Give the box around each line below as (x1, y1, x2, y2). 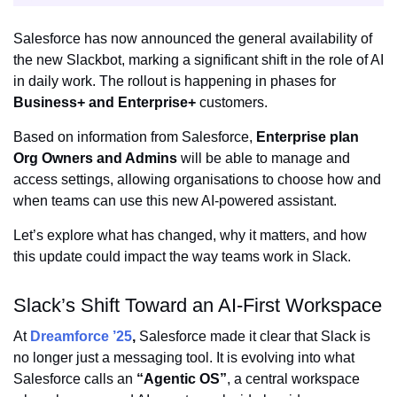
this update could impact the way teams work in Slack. (13, 248, 351, 264)
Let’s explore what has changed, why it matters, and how (13, 227, 367, 243)
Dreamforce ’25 (30, 328, 132, 344)
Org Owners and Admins (13, 150, 177, 166)
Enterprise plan (256, 128, 359, 144)
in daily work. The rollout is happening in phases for (13, 73, 336, 89)
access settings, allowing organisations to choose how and (13, 171, 381, 187)
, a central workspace (227, 370, 360, 386)
